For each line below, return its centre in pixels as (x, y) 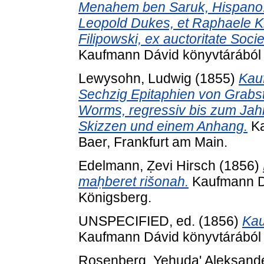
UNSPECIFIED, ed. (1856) (160, 221)
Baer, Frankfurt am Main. (153, 142)
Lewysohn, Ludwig (135, 79)
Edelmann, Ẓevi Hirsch (147, 166)
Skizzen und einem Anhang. (163, 126)
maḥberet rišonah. (133, 181)
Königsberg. (115, 197)
